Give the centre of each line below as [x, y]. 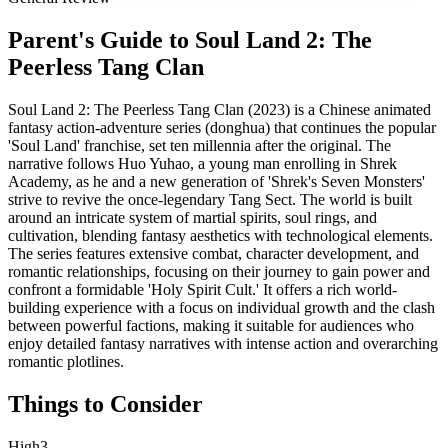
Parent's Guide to [101, 39]
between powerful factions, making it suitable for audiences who [211, 325]
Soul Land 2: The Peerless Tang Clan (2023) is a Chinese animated [219, 109]
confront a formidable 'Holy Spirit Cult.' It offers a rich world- [202, 289]
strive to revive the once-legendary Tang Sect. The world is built [210, 199]
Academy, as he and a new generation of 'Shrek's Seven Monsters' [216, 181]
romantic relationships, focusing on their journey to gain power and [219, 271]
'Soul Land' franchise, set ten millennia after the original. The [199, 145]
